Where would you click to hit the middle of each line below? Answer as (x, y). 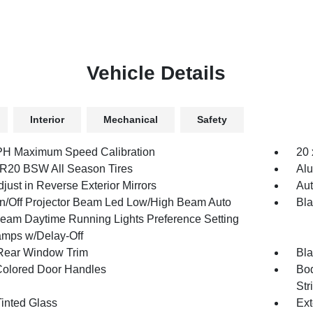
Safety (212, 119)
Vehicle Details (156, 73)
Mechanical (130, 119)
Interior (47, 119)
